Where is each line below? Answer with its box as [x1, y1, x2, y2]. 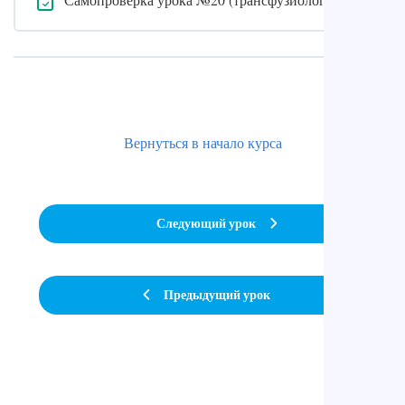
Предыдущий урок [164, 286, 270, 305]
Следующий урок [156, 214, 256, 233]
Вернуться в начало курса [123, 132, 282, 152]
